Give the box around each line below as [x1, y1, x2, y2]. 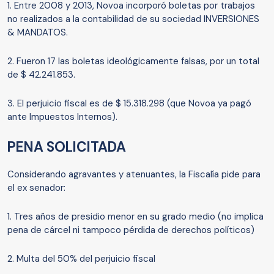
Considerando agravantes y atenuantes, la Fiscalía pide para [7, 168, 261, 181]
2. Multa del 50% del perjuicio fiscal [7, 253, 155, 265]
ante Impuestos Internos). [7, 111, 117, 124]
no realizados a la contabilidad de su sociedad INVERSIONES [7, 13, 259, 26]
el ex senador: [7, 182, 65, 194]
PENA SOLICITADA [7, 138, 126, 157]
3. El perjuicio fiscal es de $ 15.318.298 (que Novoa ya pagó [7, 97, 251, 110]
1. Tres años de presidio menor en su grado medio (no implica [7, 210, 264, 223]
